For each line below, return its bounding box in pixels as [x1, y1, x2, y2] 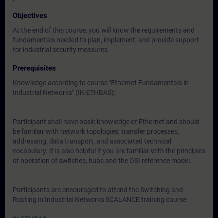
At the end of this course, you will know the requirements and [13, 26, 195, 34]
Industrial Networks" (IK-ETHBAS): [13, 89, 115, 96]
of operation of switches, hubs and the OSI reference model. [13, 157, 192, 164]
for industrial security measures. [13, 46, 109, 54]
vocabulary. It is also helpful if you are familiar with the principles [13, 147, 205, 155]
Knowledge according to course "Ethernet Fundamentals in [13, 79, 189, 87]
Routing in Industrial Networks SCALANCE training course [13, 196, 186, 203]
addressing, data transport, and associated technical [13, 137, 171, 145]
